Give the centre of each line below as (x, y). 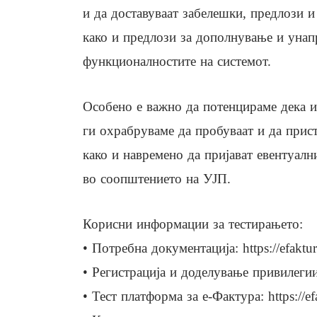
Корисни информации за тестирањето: (193, 224)
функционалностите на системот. (177, 62)
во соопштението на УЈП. (157, 179)
